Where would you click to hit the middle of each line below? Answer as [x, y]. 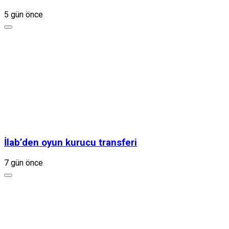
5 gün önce [24, 15]
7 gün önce [24, 163]
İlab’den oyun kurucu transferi [71, 142]
